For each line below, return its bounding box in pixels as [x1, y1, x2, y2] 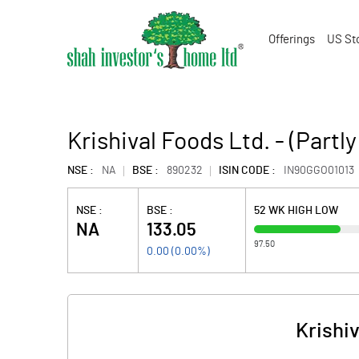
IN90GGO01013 [284, 165, 354, 176]
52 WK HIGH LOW [254, 205, 339, 216]
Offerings [268, 34, 315, 46]
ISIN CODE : [219, 165, 276, 176]
